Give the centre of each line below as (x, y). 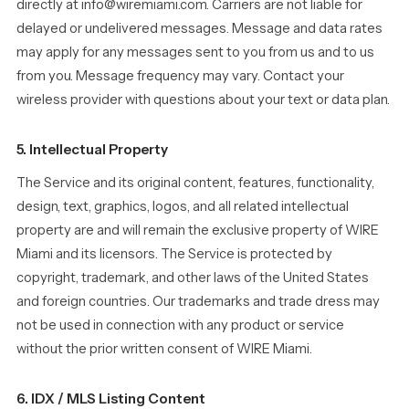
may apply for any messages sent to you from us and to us (195, 52)
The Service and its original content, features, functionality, (195, 183)
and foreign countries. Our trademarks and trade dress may (198, 301)
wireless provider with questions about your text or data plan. (203, 100)
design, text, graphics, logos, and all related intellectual (183, 206)
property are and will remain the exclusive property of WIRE (198, 230)
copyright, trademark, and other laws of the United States (193, 278)
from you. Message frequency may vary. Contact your (180, 76)
